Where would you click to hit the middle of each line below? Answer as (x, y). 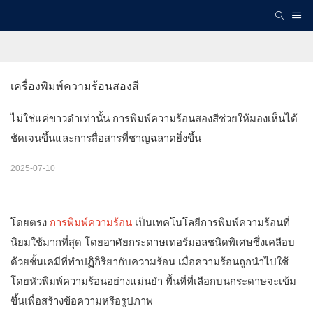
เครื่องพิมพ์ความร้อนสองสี (75, 87)
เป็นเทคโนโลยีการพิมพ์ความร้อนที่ (212, 223)
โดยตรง (30, 223)
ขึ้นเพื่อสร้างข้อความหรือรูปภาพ (82, 301)
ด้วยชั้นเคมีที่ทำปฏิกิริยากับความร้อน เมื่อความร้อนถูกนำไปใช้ (150, 262)
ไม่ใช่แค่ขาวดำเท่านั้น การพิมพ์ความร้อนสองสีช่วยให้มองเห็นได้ (154, 119)
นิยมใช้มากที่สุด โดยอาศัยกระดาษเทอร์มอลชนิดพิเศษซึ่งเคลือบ (153, 242)
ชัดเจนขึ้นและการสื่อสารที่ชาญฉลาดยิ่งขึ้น (106, 138)
